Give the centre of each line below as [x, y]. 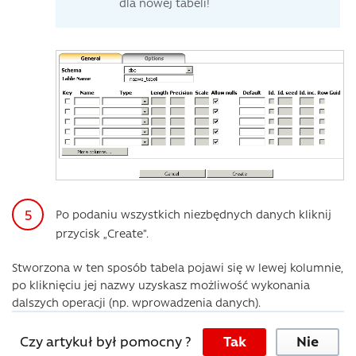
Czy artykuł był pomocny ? [106, 341]
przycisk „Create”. [102, 233]
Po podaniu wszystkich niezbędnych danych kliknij [193, 214]
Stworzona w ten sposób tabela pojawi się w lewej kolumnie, [178, 267]
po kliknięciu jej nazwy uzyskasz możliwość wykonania [161, 285]
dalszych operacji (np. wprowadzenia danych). [136, 302]
